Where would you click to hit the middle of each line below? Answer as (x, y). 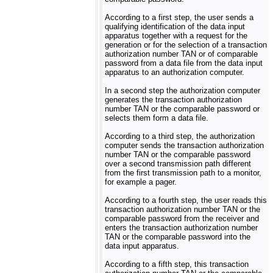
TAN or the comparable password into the (178, 237)
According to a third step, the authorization (180, 136)
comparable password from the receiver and (182, 218)
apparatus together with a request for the (176, 36)
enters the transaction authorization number (181, 228)
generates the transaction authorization (173, 100)
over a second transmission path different (178, 164)
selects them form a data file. (157, 118)
